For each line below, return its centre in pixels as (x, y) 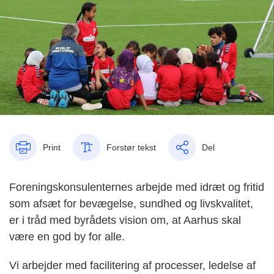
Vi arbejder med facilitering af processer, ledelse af (132, 266)
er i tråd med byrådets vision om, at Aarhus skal (125, 220)
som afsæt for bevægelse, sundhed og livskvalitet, (131, 204)
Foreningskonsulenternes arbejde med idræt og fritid (137, 187)
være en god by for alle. (70, 237)
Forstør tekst (131, 147)
